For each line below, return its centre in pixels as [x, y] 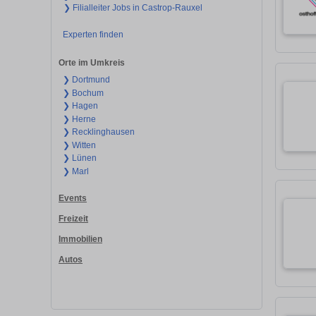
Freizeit [73, 218]
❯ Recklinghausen [98, 132]
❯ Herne [79, 119]
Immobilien [80, 239]
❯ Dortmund [86, 80]
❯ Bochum [83, 93]
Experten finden [93, 34]
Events [73, 199]
